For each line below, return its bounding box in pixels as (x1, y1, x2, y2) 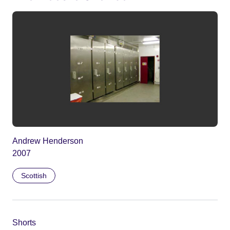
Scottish (21, 171, 47, 180)
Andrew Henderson (12, 137, 83, 146)
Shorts (12, 218, 36, 227)
